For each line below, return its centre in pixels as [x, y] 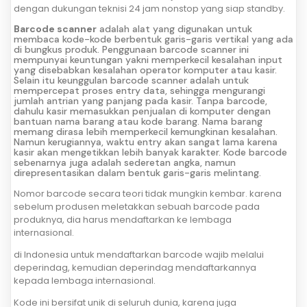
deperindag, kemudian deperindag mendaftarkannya [135, 268]
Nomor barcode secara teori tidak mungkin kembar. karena [148, 194]
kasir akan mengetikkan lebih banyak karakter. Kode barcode [150, 152]
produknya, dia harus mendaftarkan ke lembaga [123, 220]
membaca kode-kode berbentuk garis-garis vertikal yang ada [153, 39]
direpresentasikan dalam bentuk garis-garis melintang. [137, 173]
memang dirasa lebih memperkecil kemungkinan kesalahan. [146, 132]
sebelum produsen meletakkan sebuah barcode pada [137, 207]
